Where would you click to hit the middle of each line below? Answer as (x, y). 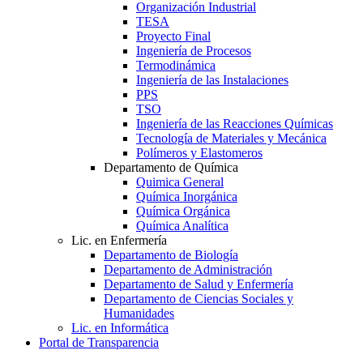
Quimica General (180, 182)
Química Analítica (182, 226)
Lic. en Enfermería (119, 241)
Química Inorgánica (187, 197)
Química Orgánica (183, 211)
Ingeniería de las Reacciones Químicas (235, 124)
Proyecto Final (173, 36)
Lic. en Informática (120, 328)
